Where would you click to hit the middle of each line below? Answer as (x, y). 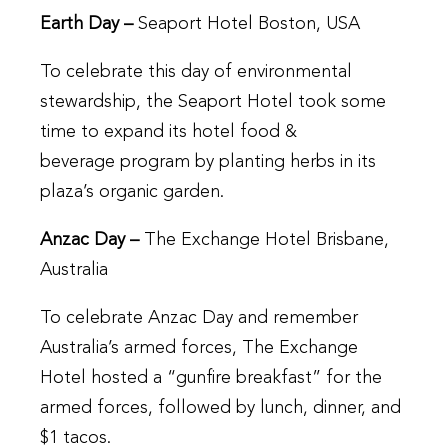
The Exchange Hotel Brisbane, (266, 240)
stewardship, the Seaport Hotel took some (213, 102)
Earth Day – (89, 24)
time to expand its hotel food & (168, 132)
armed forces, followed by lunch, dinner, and (220, 408)
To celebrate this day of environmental (196, 72)
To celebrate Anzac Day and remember (199, 318)
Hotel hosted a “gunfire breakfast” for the (211, 378)
